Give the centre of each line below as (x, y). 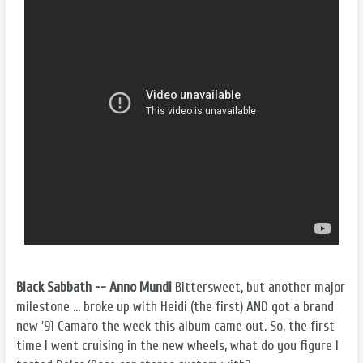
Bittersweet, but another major (258, 288)
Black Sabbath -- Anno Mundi (94, 288)
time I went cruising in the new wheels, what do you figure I (177, 346)
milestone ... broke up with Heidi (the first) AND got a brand (175, 307)
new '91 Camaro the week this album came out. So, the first (175, 327)
